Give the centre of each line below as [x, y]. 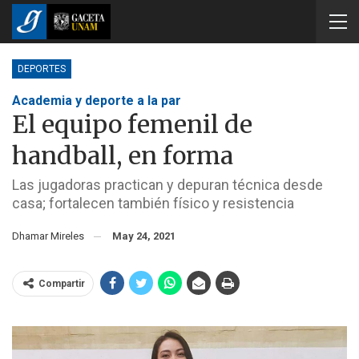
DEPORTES [42, 69]
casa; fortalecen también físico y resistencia [153, 203]
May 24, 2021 [144, 236]
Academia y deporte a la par [97, 101]
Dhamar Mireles [52, 236]
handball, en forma [123, 155]
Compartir [62, 284]
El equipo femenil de [132, 124]
